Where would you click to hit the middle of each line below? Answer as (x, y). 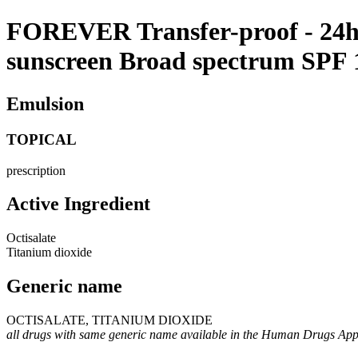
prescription (36, 170)
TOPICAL (42, 139)
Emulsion (45, 103)
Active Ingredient (78, 204)
